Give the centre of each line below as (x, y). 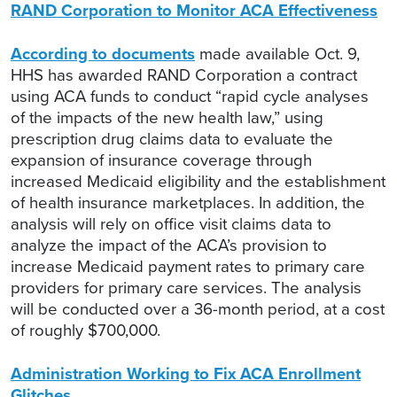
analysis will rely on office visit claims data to (171, 224)
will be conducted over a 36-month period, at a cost (198, 309)
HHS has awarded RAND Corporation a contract (184, 75)
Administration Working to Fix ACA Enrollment (186, 374)
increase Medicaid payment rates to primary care (188, 267)
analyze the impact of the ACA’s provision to (169, 245)
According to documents (103, 54)
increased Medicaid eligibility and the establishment (198, 182)
